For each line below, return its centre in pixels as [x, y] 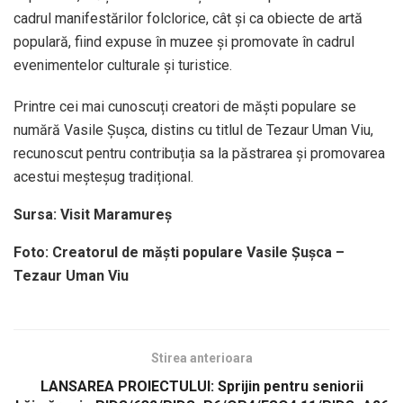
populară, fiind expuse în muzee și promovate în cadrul [184, 41]
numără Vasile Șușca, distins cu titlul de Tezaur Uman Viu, [193, 130]
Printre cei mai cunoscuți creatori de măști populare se [185, 106]
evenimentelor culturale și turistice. [123, 65]
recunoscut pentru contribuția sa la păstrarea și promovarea [199, 153]
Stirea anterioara [201, 358]
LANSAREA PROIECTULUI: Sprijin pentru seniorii [201, 386]
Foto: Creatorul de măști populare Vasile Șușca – [179, 252]
